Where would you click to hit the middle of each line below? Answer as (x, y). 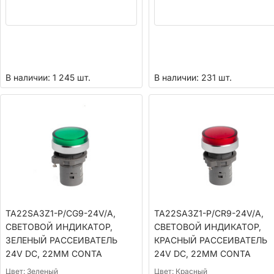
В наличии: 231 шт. (193, 78)
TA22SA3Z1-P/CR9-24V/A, (209, 213)
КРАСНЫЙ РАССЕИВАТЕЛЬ (210, 240)
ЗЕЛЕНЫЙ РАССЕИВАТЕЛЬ (61, 240)
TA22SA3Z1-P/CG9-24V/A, (61, 213)
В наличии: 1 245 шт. (48, 78)
